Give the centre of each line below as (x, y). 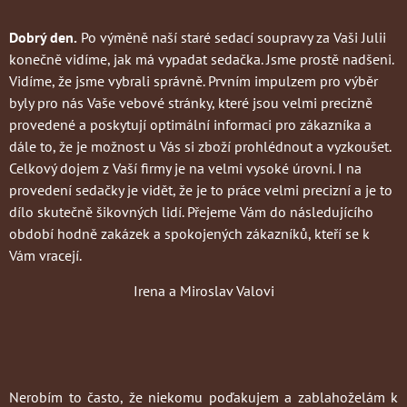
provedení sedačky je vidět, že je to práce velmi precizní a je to (201, 190)
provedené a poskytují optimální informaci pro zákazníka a (190, 125)
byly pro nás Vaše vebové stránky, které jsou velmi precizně (191, 103)
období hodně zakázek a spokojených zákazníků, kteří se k (189, 234)
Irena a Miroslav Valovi (203, 291)
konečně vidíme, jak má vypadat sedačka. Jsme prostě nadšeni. (201, 60)
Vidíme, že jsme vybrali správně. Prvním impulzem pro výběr (194, 81)
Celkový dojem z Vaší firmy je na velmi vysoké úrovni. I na (185, 169)
